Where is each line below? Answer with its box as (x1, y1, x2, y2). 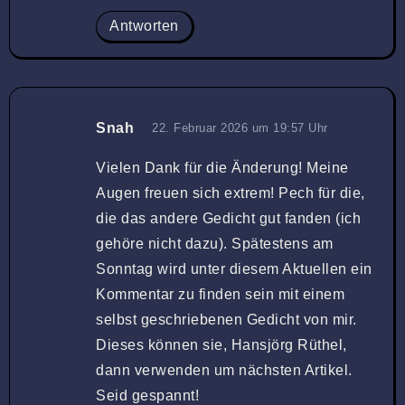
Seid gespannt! (96, 387, 199, 403)
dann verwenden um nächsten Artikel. (96, 362, 353, 378)
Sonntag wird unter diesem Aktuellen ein (96, 260, 372, 277)
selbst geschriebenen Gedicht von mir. (96, 311, 357, 327)
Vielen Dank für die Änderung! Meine (96, 159, 349, 175)
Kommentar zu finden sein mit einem (96, 286, 344, 302)
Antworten (109, 17, 179, 33)
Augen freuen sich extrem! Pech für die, (96, 184, 365, 201)
